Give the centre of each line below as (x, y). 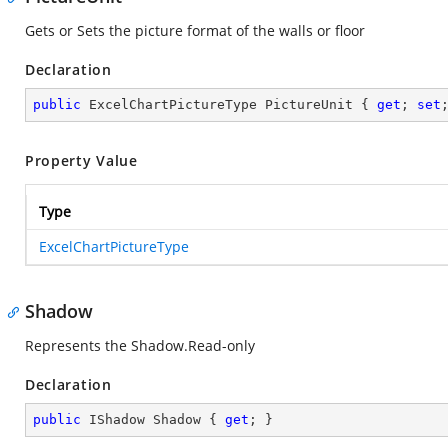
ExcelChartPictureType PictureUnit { (229, 104)
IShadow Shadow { (153, 419)
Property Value (81, 160)
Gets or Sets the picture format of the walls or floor (195, 30)
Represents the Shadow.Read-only (140, 345)
